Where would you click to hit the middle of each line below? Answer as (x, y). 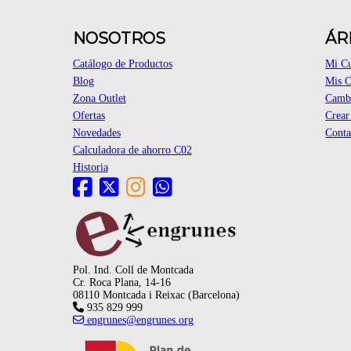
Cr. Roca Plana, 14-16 (121, 282)
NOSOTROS (119, 39)
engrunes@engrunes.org (138, 320)
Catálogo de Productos (122, 64)
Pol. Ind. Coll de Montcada (133, 270)
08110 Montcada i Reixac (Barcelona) (156, 295)
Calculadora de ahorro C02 (132, 150)
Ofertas (89, 116)
